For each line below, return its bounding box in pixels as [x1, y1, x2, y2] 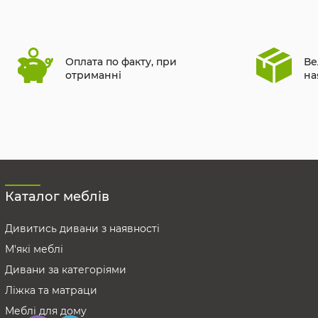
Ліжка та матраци [5, 283, 97, 297]
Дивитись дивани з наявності [5, 221, 160, 235]
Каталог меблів [5, 188, 109, 204]
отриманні [65, 68, 121, 82]
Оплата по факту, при [65, 55, 177, 68]
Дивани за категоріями [5, 263, 126, 276]
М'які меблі [5, 242, 63, 256]
